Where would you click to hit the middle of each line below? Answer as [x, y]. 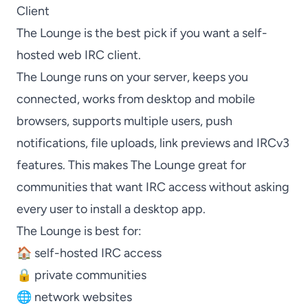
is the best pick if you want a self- [174, 33]
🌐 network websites [74, 297]
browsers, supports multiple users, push [124, 121]
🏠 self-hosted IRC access [89, 253]
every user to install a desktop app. [111, 209]
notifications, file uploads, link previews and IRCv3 [153, 143]
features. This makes [74, 165]
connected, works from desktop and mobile [136, 99]
